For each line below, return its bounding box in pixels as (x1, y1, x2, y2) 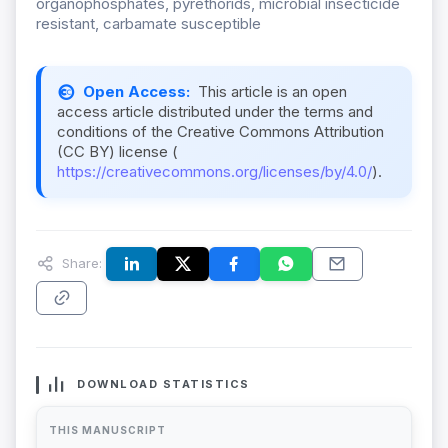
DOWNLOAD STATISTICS (77, 377, 250, 392)
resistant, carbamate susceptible (36, 14, 261, 34)
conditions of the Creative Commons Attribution (57, 122, 384, 142)
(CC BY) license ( (57, 142, 178, 162)
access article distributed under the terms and (57, 102, 373, 122)
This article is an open (198, 82, 347, 102)
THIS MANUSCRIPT (49, 424, 166, 437)
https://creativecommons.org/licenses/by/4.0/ (57, 162, 372, 182)
